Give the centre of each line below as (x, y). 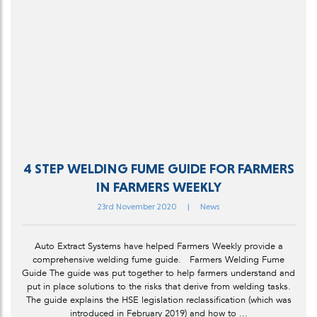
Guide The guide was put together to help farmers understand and (158, 273)
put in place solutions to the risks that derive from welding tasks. (158, 286)
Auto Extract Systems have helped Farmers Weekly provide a (158, 246)
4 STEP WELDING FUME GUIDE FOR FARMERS (158, 168)
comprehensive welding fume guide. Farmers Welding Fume (158, 259)
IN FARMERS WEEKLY (158, 186)
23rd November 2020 (137, 206)
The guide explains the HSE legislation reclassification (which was (158, 300)
